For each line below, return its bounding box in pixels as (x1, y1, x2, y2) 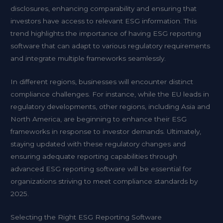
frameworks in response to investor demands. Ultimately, (10, 127, 202, 135)
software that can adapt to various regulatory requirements (10, 41, 211, 50)
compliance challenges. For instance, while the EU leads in (10, 90, 210, 98)
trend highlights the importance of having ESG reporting (10, 29, 202, 37)
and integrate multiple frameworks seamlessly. (10, 54, 166, 62)
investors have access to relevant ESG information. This (10, 16, 197, 25)
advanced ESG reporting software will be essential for (10, 164, 192, 173)
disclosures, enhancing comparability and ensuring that (10, 4, 197, 12)
